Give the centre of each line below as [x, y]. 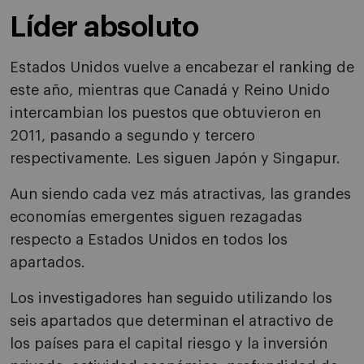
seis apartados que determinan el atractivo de [171, 321]
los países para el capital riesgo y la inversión [169, 344]
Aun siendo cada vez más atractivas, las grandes [180, 195]
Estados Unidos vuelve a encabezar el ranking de [182, 68]
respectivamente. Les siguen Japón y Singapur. [175, 159]
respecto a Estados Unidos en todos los [149, 240]
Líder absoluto [104, 28]
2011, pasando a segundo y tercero [132, 136]
